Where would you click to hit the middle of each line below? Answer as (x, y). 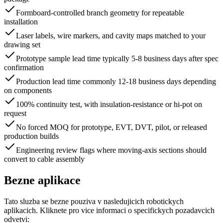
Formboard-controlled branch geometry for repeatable (100, 13)
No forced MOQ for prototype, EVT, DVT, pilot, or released (111, 127)
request (15, 113)
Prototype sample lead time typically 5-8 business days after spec (117, 59)
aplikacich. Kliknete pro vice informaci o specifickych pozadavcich (109, 211)
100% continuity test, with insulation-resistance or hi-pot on (109, 105)
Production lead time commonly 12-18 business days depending (116, 82)
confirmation (24, 68)
